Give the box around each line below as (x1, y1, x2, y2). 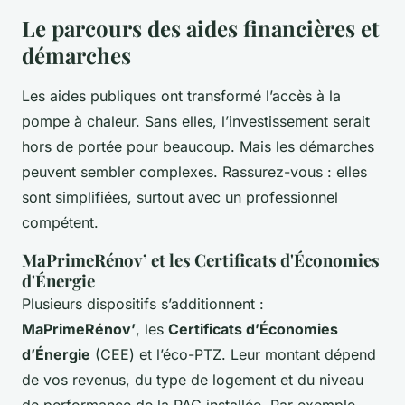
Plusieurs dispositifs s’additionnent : (22, 295, 264, 314)
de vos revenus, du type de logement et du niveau (22, 371, 363, 390)
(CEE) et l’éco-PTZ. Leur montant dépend (90, 345, 376, 364)
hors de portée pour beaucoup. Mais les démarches (22, 137, 374, 156)
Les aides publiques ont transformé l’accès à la (22, 87, 341, 106)
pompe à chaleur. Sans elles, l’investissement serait (22, 112, 370, 131)
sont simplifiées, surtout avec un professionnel (22, 188, 338, 207)
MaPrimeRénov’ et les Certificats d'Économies (22, 249, 380, 272)
